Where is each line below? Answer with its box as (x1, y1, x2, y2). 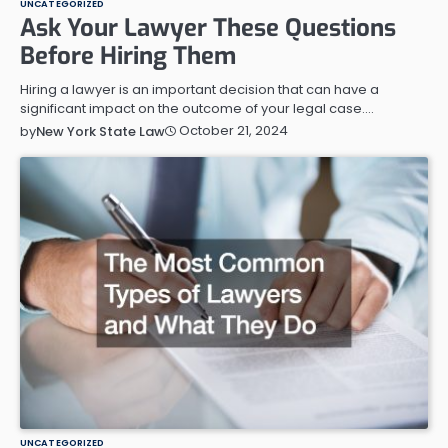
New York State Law (36, 121, 165, 141)
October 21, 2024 (179, 121, 288, 141)
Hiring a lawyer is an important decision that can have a (20, 79, 379, 99)
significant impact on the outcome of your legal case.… (20, 98, 374, 118)
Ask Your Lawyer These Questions (20, 11, 396, 44)
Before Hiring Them (20, 39, 236, 72)
